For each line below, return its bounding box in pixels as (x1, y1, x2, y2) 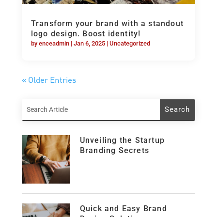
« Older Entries (21, 74, 76, 85)
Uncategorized (109, 39, 150, 47)
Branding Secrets (79, 145, 149, 155)
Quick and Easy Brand (79, 203, 167, 213)
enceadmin (38, 39, 69, 47)
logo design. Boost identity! (31, 29, 141, 38)
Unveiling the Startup (79, 135, 165, 145)
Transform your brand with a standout (31, 18, 184, 28)
